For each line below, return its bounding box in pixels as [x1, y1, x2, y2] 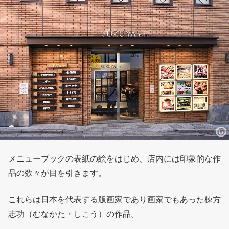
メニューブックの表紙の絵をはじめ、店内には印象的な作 [8, 153, 221, 164]
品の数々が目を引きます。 [8, 168, 106, 178]
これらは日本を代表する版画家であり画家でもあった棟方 [8, 194, 221, 204]
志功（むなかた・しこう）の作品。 [8, 209, 139, 219]
